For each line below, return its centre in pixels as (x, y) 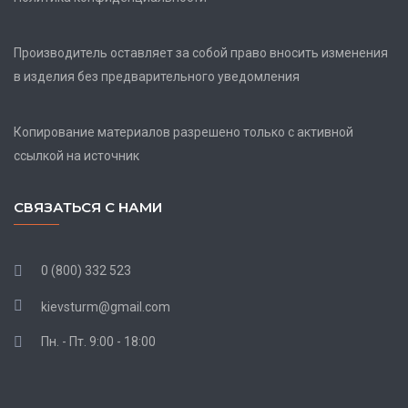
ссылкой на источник (76, 156)
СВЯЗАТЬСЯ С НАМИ (88, 208)
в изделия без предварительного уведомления (157, 77)
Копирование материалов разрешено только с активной (184, 133)
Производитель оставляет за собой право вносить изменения (201, 53)
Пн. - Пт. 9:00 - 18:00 (98, 341)
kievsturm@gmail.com (106, 306)
